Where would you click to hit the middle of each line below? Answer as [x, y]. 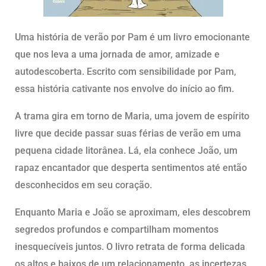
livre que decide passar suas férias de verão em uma [128, 134]
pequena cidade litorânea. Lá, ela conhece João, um [126, 151]
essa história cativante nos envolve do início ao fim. [124, 89]
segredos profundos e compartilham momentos [117, 230]
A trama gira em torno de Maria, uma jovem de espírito [132, 116]
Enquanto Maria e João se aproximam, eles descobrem [133, 213]
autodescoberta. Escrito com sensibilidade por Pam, [126, 72]
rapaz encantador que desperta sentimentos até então [131, 168]
